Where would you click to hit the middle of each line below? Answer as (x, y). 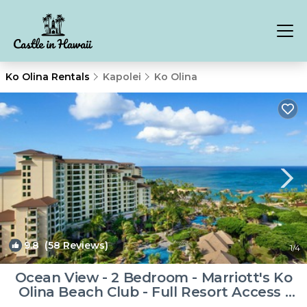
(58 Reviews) (74, 245)
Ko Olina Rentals (49, 77)
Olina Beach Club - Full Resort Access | (153, 292)
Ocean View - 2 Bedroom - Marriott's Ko (153, 278)
